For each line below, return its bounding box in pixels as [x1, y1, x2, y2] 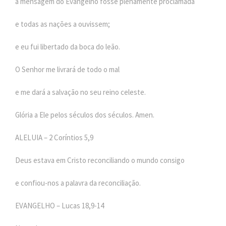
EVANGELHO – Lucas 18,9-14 [15, 200, 104, 210]
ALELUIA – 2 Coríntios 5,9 [15, 132, 93, 142]
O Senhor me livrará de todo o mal [15, 64, 120, 74]
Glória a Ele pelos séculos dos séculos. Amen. [15, 109, 154, 120]
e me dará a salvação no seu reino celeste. [15, 87, 146, 97]
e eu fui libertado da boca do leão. [15, 41, 120, 51]
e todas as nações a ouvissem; [15, 19, 110, 29]
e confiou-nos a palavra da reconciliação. [15, 178, 141, 188]
